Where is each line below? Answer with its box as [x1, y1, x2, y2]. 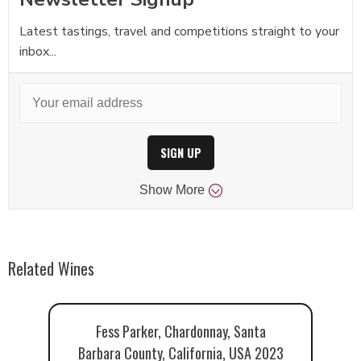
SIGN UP [160, 144, 201, 162]
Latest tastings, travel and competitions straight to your [19, 22, 339, 40]
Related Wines [8, 256, 94, 281]
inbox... [19, 42, 56, 60]
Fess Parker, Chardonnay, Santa [95, 321, 266, 342]
